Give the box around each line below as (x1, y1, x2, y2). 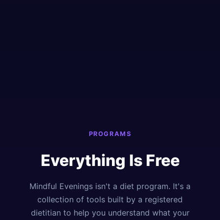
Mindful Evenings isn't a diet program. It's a (29, 181, 191, 191)
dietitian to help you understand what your (30, 207, 190, 218)
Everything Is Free (40, 150, 180, 170)
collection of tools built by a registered (37, 194, 183, 204)
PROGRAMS (88, 130, 132, 138)
